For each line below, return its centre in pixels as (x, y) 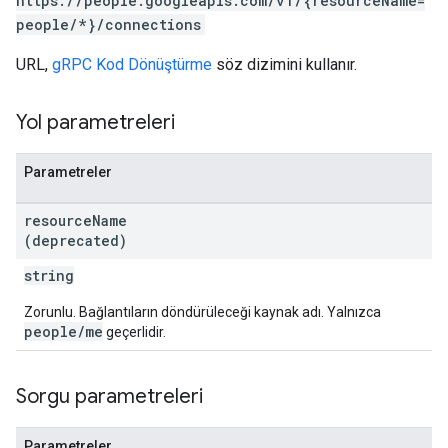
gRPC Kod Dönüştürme (132, 64)
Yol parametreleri (95, 122)
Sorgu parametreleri (109, 396)
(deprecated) (75, 240)
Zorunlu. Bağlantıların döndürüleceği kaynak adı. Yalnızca (202, 312)
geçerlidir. (134, 332)
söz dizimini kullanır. (284, 64)
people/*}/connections (108, 24)
